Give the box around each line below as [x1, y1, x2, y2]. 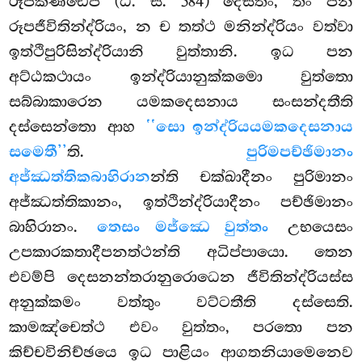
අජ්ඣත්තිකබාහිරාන [9, 168, 151, 187]
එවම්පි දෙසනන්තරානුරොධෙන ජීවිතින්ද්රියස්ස [9, 268, 353, 287]
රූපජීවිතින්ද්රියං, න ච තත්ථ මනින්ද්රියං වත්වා [9, 18, 353, 36]
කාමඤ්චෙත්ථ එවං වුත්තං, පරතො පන [9, 318, 353, 337]
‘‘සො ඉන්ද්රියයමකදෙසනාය [145, 118, 353, 137]
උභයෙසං [268, 218, 353, 237]
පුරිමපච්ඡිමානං [246, 143, 353, 162]
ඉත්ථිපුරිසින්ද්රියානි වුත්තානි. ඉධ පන [9, 43, 353, 61]
